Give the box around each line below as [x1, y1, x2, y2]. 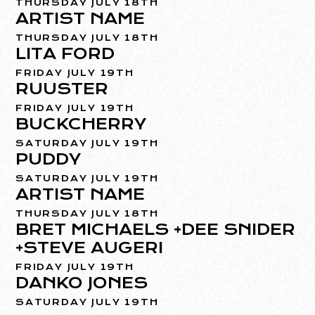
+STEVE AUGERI [15, 238, 164, 257]
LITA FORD [15, 44, 115, 63]
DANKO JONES [15, 274, 148, 292]
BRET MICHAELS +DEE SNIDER [15, 220, 296, 239]
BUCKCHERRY [15, 115, 147, 134]
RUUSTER [15, 79, 109, 98]
